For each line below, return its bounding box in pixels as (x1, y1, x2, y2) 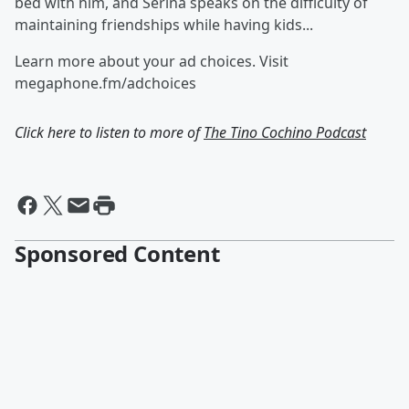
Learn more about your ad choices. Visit (15, 51, 288, 71)
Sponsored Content (15, 238, 220, 268)
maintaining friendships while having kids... (15, 15, 313, 35)
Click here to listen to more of (15, 122, 204, 142)
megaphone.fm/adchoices (15, 73, 196, 93)
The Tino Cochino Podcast (204, 122, 366, 142)
